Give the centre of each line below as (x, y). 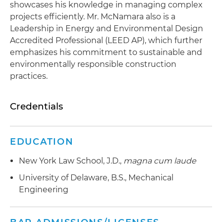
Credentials (36, 106)
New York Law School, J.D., (71, 161)
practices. (29, 76)
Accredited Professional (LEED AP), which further (106, 40)
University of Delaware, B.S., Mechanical (96, 177)
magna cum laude (160, 161)
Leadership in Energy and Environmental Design (107, 28)
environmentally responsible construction (93, 64)
